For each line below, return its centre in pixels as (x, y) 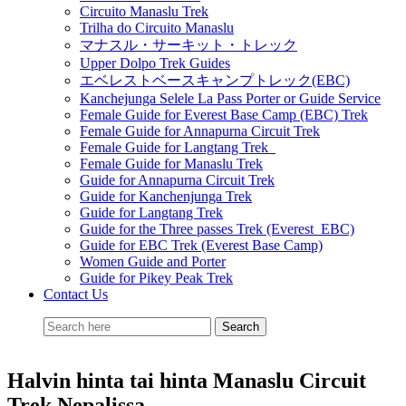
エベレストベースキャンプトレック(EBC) (215, 80)
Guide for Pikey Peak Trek (156, 278)
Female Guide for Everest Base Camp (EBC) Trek (224, 115)
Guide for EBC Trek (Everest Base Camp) (201, 245)
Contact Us (76, 294)
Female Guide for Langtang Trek (178, 147)
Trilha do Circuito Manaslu (157, 28)
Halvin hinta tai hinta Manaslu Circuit (187, 380)
